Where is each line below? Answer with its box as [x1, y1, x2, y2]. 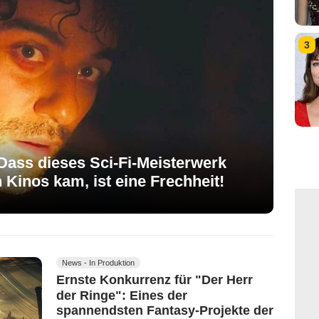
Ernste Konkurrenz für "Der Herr [56, 272, 253, 287]
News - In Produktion [62, 258, 135, 267]
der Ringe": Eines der [56, 288, 187, 303]
